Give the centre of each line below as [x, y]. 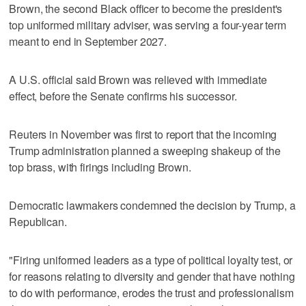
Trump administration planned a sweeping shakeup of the [145, 150]
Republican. [38, 221]
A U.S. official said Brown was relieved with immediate [138, 79]
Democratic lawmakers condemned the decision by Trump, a [152, 205]
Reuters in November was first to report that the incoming [143, 134]
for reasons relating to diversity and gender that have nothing [152, 276]
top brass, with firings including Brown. [100, 167]
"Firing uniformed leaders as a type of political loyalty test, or [151, 260]
